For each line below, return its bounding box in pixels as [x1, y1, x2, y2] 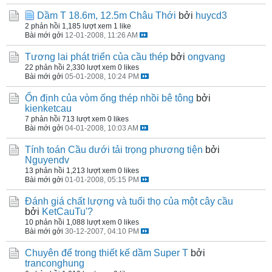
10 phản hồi [25, 218, 64, 226]
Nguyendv [25, 155, 69, 165]
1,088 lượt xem [66, 218, 116, 226]
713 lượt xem [62, 115, 106, 123]
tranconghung [25, 258, 84, 268]
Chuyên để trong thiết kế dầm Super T [25, 248, 188, 258]
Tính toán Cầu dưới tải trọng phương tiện [25, 144, 203, 155]
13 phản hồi [25, 166, 64, 174]
